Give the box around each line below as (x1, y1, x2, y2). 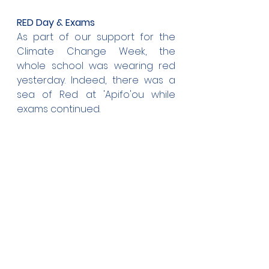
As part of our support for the (17, 30, 175, 44)
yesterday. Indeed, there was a (17, 73, 175, 87)
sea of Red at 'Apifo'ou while (17, 88, 175, 101)
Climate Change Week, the (17, 44, 175, 58)
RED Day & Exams (17, 16, 95, 29)
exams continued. (17, 102, 100, 116)
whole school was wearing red (17, 59, 175, 73)
